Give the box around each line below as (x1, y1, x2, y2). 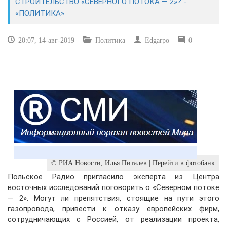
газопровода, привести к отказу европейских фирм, (8, 204, 219, 213)
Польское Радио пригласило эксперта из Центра (8, 172, 219, 181)
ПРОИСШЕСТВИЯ (15, 95, 85, 103)
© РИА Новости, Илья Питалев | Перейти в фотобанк (51, 159, 215, 167)
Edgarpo (143, 36, 169, 44)
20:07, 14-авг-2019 (16, 36, 74, 44)
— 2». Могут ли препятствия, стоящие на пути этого (8, 194, 219, 203)
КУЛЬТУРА (15, 19, 55, 27)
